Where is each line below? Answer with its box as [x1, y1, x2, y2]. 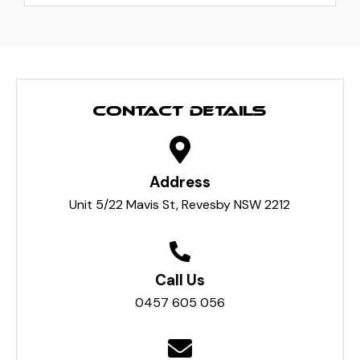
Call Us [154, 270, 205, 290]
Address [149, 172, 211, 192]
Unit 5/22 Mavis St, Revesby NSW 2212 [69, 196, 291, 213]
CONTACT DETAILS [93, 104, 267, 120]
